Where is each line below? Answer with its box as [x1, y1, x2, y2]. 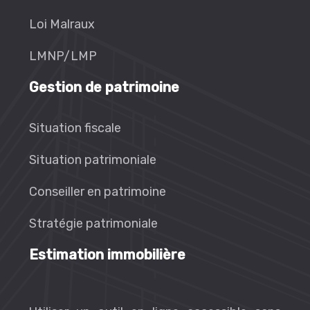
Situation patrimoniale [29, 152, 156, 167]
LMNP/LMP [29, 48, 97, 64]
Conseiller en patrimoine [29, 184, 166, 199]
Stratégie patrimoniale [29, 216, 158, 231]
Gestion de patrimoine [29, 79, 179, 95]
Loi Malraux [29, 17, 95, 32]
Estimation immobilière [29, 246, 185, 263]
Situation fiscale [29, 120, 121, 136]
